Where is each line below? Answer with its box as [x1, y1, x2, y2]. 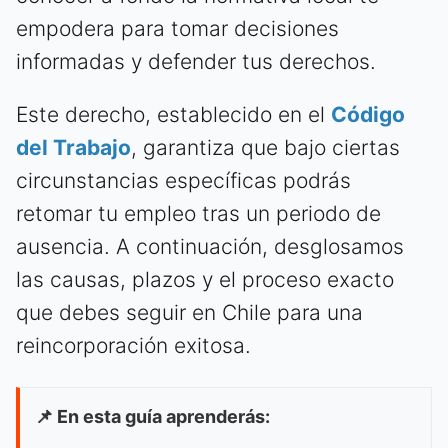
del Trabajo [16, 135, 131, 161]
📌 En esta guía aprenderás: [35, 406, 270, 428]
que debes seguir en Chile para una [16, 300, 363, 326]
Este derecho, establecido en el [16, 102, 331, 128]
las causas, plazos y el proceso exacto [16, 267, 394, 293]
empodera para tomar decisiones [16, 16, 339, 42]
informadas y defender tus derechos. [16, 49, 376, 75]
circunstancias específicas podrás [16, 168, 351, 194]
